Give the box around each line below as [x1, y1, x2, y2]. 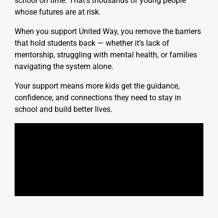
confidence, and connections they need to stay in [15, 92, 181, 102]
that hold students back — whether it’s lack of [15, 38, 169, 48]
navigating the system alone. [15, 61, 115, 71]
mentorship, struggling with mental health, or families [15, 50, 197, 59]
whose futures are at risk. [15, 7, 101, 17]
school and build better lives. [15, 104, 112, 114]
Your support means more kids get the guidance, [15, 81, 180, 91]
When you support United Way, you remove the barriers [15, 26, 201, 36]
